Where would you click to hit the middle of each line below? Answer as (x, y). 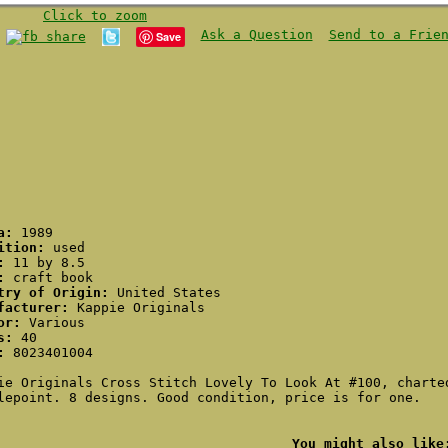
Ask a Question (256, 34)
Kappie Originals (137, 307)
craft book (49, 277)
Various (53, 322)
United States (165, 292)
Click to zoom (95, 15)
